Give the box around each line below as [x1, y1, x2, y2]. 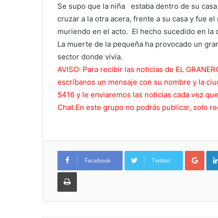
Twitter [152, 156, 171, 165]
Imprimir [76, 168, 100, 176]
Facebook [85, 156, 110, 165]
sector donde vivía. [57, 52, 123, 62]
